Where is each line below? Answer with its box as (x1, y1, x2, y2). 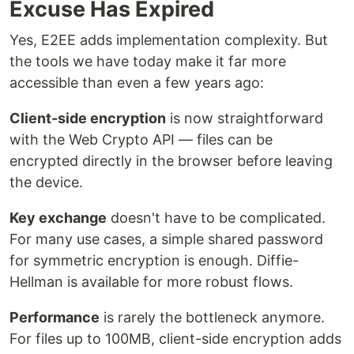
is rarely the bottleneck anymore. (100, 308, 325, 326)
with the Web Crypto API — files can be (9, 130, 273, 148)
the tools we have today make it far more (9, 52, 286, 70)
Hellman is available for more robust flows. (9, 273, 293, 290)
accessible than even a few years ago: (9, 73, 264, 91)
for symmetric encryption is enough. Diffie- (9, 251, 299, 269)
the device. (9, 173, 83, 190)
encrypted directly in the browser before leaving (9, 152, 333, 169)
